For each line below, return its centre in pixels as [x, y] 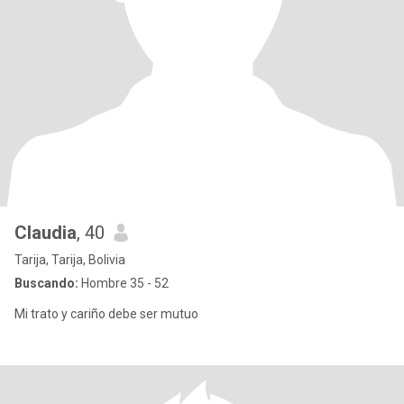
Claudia [46, 233]
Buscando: [46, 283]
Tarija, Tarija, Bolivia [70, 260]
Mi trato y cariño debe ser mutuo [106, 314]
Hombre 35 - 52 [124, 283]
